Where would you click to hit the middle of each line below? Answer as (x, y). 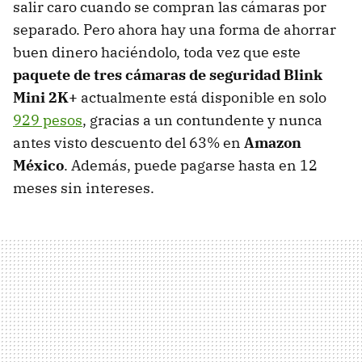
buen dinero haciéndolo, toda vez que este (157, 53)
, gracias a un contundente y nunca (202, 120)
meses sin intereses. (84, 188)
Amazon (273, 143)
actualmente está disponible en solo (202, 98)
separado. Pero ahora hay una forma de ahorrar (175, 30)
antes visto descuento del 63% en (128, 143)
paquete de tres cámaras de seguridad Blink (168, 75)
